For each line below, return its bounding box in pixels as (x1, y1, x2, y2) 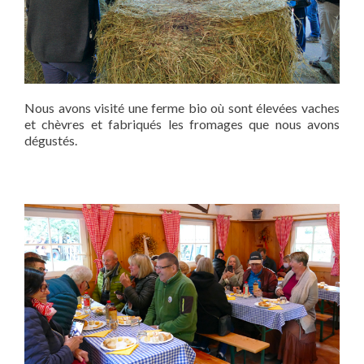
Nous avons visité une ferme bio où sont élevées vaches (24, 100, 340, 116)
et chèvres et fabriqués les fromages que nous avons (24, 116, 340, 132)
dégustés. (24, 132, 77, 149)
